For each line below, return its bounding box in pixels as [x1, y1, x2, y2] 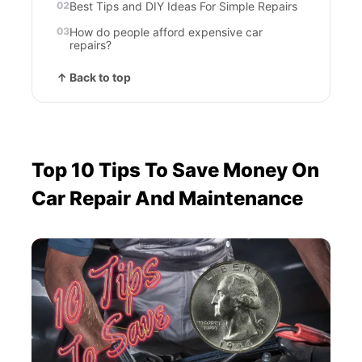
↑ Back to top [57, 70, 131, 84]
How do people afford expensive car [69, 25, 263, 39]
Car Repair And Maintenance [32, 187, 303, 210]
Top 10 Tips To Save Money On [32, 158, 319, 182]
